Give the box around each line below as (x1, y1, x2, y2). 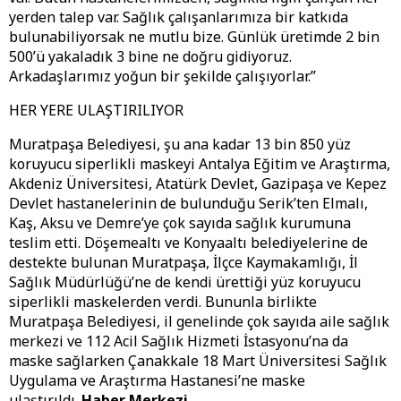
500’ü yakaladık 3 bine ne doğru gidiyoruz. (9, 47, 292, 67)
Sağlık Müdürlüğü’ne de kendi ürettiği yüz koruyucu (9, 272, 361, 293)
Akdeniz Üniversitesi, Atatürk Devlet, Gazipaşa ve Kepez (9, 174, 387, 194)
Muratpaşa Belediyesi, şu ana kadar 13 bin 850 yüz (9, 134, 351, 155)
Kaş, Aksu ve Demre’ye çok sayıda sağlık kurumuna (9, 213, 351, 234)
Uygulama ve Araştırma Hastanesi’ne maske (9, 371, 305, 391)
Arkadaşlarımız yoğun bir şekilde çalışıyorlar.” (9, 66, 316, 87)
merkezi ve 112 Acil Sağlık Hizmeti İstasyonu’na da (9, 331, 348, 352)
